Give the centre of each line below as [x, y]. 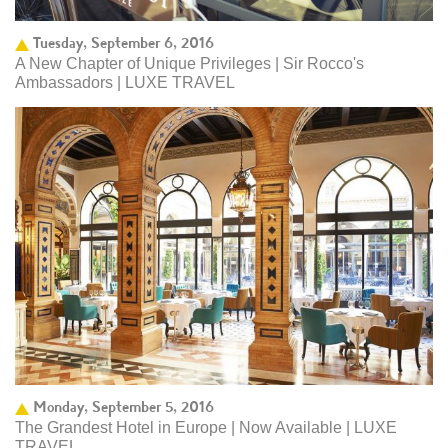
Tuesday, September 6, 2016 [123, 42]
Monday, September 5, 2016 [123, 406]
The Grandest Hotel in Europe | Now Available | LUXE [206, 427]
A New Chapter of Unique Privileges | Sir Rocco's [189, 63]
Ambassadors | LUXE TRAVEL [125, 82]
